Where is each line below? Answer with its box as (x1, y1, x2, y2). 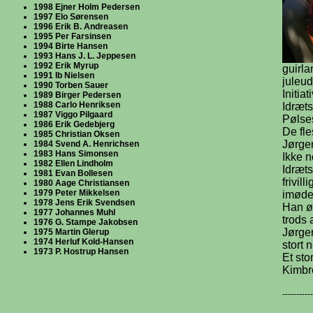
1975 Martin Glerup (34, 227, 109, 237)
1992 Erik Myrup (34, 61, 99, 71)
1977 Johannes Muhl (34, 208, 115, 217)
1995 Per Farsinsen (34, 31, 111, 41)
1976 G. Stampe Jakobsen (34, 217, 138, 227)
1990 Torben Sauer (34, 80, 108, 90)
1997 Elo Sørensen (34, 12, 108, 22)
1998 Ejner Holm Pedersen (34, 2, 140, 12)
